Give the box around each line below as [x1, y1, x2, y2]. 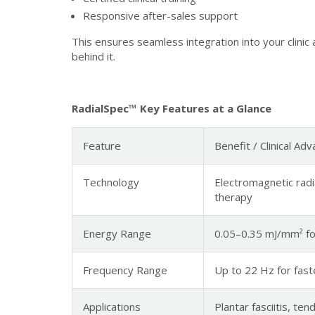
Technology [83, 175, 139, 189]
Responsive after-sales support [83, 8, 238, 22]
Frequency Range [83, 263, 167, 277]
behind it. [72, 49, 115, 63]
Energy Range [83, 226, 151, 240]
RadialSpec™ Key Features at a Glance [72, 101, 271, 115]
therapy [214, 190, 252, 204]
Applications [83, 300, 141, 314]
